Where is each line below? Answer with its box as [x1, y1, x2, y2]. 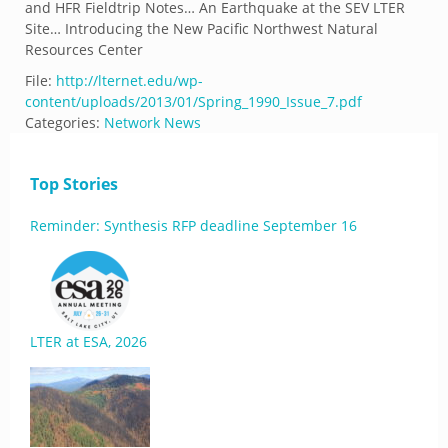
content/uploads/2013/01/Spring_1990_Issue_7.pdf [25, 92, 362, 111]
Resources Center [25, 40, 143, 59]
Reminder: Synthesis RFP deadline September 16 [30, 216, 357, 235]
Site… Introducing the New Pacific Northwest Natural [25, 19, 378, 38]
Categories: [25, 113, 100, 132]
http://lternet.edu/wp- [56, 71, 203, 90]
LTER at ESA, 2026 [30, 332, 147, 351]
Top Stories [30, 173, 118, 195]
